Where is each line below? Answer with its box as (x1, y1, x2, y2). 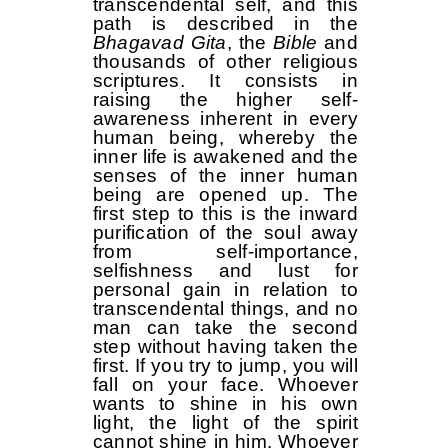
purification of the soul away (92, 222, 358, 244)
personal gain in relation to (92, 279, 358, 301)
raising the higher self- (92, 89, 358, 111)
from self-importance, (92, 241, 358, 263)
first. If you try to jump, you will (92, 355, 358, 377)
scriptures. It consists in (92, 70, 358, 92)
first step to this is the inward (92, 203, 358, 225)
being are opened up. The (92, 184, 358, 206)
